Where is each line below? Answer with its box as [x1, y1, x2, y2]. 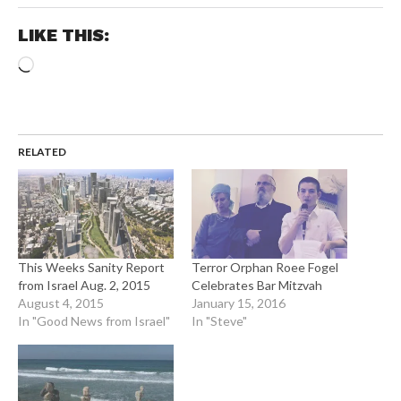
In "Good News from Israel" [17, 312, 170, 328]
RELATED [17, 145, 66, 159]
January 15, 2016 [191, 294, 286, 311]
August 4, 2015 [17, 294, 104, 311]
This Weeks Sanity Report [17, 259, 165, 275]
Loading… [32, 54, 93, 72]
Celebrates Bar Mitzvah [191, 277, 322, 293]
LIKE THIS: [17, 25, 109, 47]
